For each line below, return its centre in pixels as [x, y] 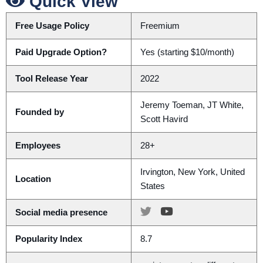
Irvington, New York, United [192, 172]
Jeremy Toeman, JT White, [192, 105]
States [152, 186]
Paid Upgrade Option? [61, 52]
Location [33, 179]
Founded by [39, 112]
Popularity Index [48, 239]
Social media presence [61, 212]
